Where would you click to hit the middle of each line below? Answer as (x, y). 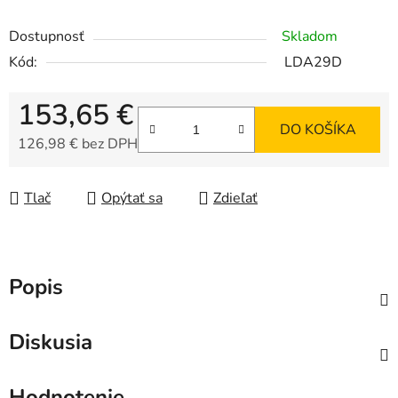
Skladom (310, 37)
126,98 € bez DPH (78, 144)
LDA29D (313, 63)
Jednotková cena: (71, 172)
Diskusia (51, 342)
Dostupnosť (47, 37)
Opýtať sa (132, 199)
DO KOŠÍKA (318, 130)
